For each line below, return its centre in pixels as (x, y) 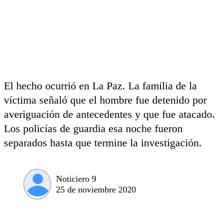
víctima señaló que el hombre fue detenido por (105, 100)
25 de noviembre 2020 (96, 189)
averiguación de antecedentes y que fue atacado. (110, 114)
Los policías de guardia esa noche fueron (93, 128)
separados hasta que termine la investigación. (103, 143)
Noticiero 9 (76, 179)
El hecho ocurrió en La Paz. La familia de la (100, 86)
